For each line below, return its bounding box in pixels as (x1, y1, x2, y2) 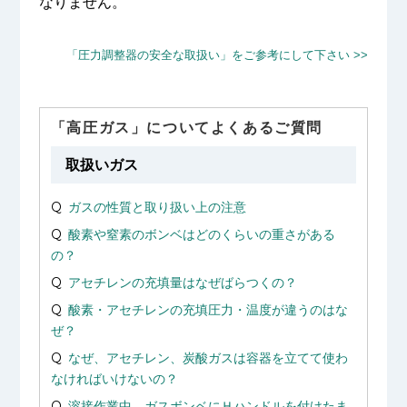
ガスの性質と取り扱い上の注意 (67, 200, 246, 215)
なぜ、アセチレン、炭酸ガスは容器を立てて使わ (67, 351, 348, 366)
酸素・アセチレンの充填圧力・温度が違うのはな (67, 303, 348, 318)
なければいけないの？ (50, 372, 178, 387)
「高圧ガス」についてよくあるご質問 (50, 119, 323, 135)
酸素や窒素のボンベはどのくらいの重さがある (67, 227, 335, 243)
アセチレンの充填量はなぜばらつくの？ (67, 275, 297, 291)
